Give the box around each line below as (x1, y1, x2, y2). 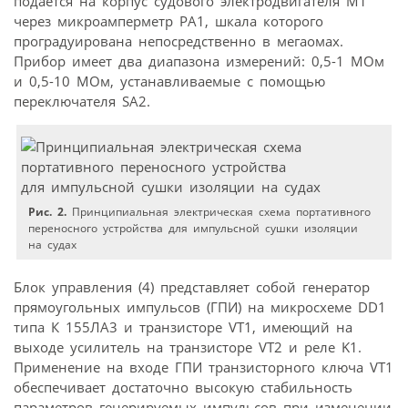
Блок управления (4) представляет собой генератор (14, 277, 370, 296)
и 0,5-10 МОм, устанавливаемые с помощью (14, 71, 325, 90)
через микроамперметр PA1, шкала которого (14, 11, 323, 30)
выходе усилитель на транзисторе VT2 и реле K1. (14, 337, 362, 356)
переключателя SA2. (14, 91, 150, 110)
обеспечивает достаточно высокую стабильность (14, 377, 352, 396)
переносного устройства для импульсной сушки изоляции (28, 219, 359, 236)
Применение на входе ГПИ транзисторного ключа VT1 (14, 357, 393, 376)
